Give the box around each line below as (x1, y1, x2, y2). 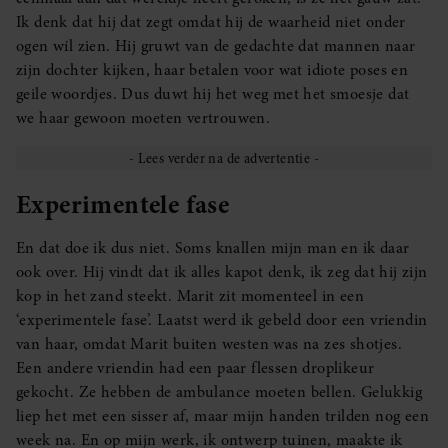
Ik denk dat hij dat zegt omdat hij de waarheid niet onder (16, 10, 406, 33)
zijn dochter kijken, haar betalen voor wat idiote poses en (16, 58, 409, 81)
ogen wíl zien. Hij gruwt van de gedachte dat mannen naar (16, 34, 416, 57)
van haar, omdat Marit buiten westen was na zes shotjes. (16, 333, 402, 356)
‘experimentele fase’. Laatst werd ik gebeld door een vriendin (16, 309, 428, 332)
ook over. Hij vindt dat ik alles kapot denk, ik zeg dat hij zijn (16, 261, 428, 284)
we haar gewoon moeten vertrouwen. (16, 106, 271, 129)
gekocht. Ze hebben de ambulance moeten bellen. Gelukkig (16, 381, 422, 404)
